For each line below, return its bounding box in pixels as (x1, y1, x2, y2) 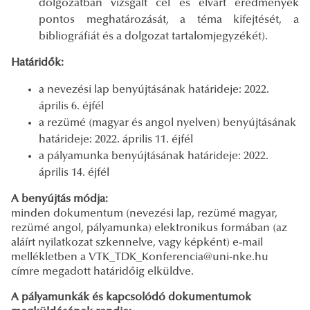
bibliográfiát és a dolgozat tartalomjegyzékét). (39, 30, 268, 42)
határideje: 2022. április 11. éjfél (39, 134, 193, 145)
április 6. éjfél (39, 100, 104, 112)
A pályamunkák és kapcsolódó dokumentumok (11, 291, 251, 303)
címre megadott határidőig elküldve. (11, 266, 194, 277)
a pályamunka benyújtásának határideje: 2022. (39, 150, 268, 162)
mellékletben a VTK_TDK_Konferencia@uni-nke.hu (11, 251, 268, 263)
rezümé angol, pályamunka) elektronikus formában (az (11, 222, 287, 234)
